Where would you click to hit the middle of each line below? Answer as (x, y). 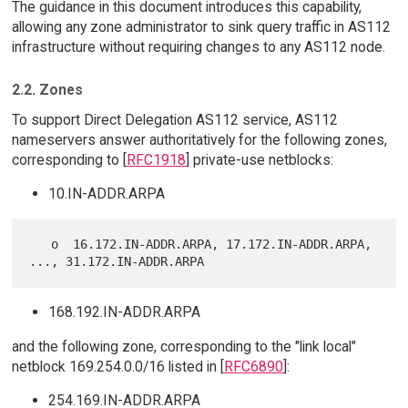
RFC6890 (253, 366)
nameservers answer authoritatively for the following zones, (199, 139)
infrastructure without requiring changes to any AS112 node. (198, 47)
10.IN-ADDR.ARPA (106, 194)
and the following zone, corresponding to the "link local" (184, 346)
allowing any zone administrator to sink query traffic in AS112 (201, 27)
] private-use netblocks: (259, 159)
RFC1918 (156, 159)
